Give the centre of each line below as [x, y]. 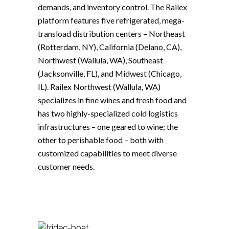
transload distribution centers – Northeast [111, 33]
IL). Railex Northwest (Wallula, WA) [99, 86]
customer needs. [66, 166]
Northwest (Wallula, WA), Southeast [100, 60]
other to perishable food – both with [101, 140]
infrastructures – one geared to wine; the [108, 126]
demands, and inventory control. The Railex [112, 7]
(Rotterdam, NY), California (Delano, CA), [110, 47]
